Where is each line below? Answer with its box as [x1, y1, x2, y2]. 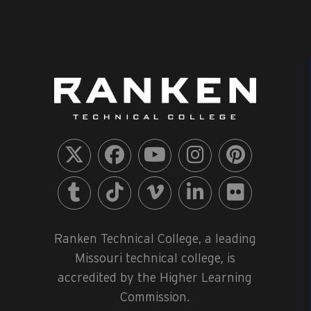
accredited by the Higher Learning [58, 270, 253, 284]
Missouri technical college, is [74, 251, 235, 264]
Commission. [120, 289, 190, 303]
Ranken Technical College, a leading [53, 231, 256, 245]
